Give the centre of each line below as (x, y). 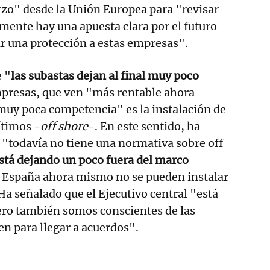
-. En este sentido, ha (144, 126)
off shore (64, 126)
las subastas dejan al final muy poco (105, 75)
